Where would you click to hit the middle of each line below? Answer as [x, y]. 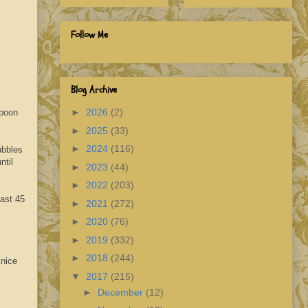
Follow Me [89, 34]
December [121, 292]
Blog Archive [94, 90]
